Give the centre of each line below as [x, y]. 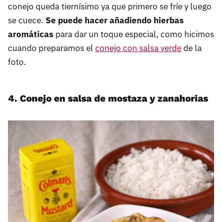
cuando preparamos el [52, 48]
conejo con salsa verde [138, 48]
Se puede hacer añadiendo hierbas [115, 21]
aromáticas [31, 34]
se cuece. [27, 21]
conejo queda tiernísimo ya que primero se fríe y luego [110, 7]
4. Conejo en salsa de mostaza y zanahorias [108, 99]
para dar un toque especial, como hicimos [134, 34]
